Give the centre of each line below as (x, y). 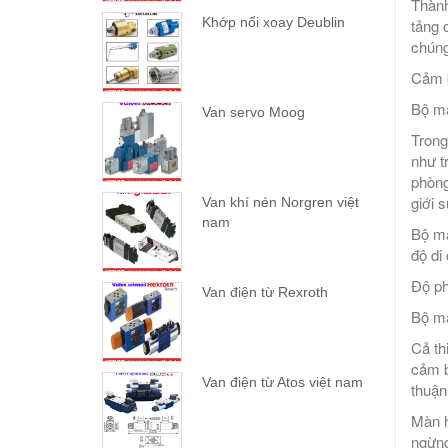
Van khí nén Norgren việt (280, 202)
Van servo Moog (253, 112)
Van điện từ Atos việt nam (282, 382)
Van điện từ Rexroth (265, 292)
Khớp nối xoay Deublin (273, 22)
